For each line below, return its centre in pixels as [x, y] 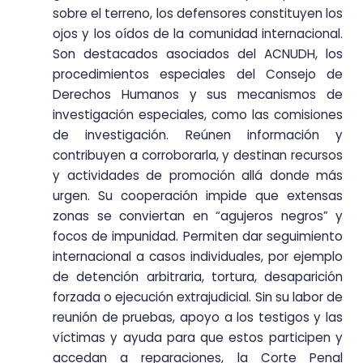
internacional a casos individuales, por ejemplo [198, 256]
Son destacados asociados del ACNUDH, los [198, 53]
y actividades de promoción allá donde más [198, 175]
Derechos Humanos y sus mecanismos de [198, 94]
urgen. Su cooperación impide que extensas [198, 195]
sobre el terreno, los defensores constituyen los [198, 13]
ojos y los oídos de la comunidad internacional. [198, 33]
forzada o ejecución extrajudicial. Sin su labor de [198, 297]
